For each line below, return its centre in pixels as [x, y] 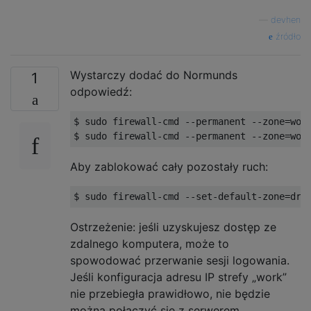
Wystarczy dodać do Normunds [154, 75]
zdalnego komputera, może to [150, 243]
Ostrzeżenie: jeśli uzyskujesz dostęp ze [173, 227]
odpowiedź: [101, 91]
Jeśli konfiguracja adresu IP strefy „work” [178, 277]
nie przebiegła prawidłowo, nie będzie [170, 293]
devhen [286, 19]
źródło [287, 36]
